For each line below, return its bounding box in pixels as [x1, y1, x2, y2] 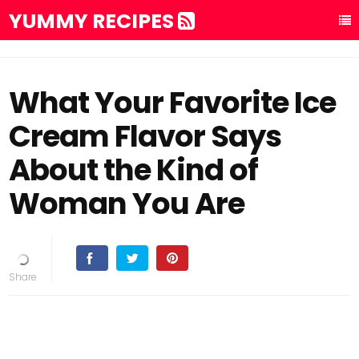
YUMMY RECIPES [9, 7, 179, 35]
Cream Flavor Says [9, 115, 282, 157]
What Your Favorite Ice [9, 82, 337, 123]
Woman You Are [9, 183, 245, 224]
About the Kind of [9, 149, 259, 191]
